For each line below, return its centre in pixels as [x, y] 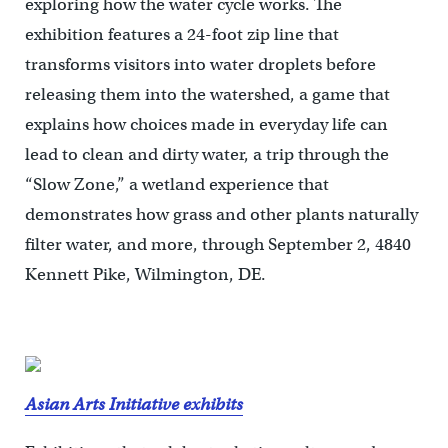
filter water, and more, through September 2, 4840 [217, 245]
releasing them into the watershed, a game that [207, 95]
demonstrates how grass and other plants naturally [221, 215]
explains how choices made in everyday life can [206, 125]
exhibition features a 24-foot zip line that [181, 35]
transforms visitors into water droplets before [200, 65]
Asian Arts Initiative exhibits [133, 405]
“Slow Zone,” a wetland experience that [176, 185]
